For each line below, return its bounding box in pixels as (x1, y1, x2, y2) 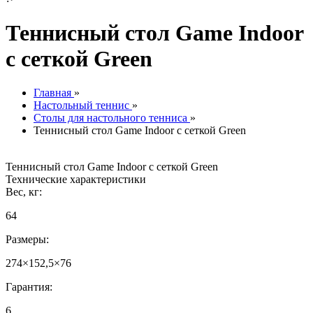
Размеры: (6, 233, 49, 246)
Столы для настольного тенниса (34, 112, 187, 124)
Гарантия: (6, 281, 52, 293)
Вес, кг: (6, 186, 42, 198)
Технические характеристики (6, 173, 146, 186)
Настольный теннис (34, 99, 129, 112)
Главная (34, 87, 71, 99)
